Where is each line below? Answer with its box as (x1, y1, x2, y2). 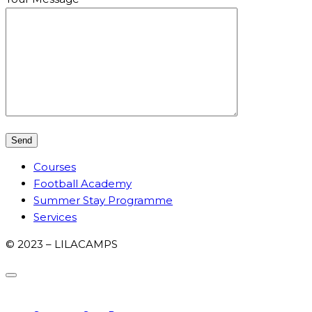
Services (33, 210, 77, 224)
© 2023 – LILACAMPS (6, 237, 118, 251)
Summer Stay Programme (33, 194, 173, 208)
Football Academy (33, 177, 132, 191)
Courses (33, 160, 76, 174)
